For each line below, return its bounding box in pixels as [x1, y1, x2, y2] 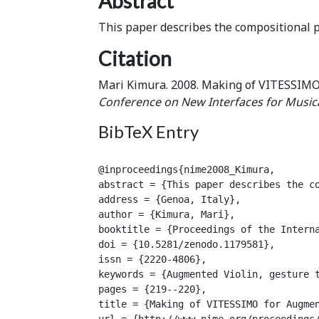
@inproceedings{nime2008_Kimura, [98, 163, 275, 175]
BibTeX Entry [98, 120, 199, 142]
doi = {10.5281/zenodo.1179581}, [98, 238, 275, 250]
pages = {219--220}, [98, 283, 206, 295]
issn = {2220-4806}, [98, 253, 206, 265]
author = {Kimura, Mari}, [98, 208, 235, 220]
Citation [98, 46, 172, 70]
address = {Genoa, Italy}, [98, 193, 241, 205]
